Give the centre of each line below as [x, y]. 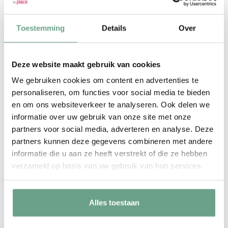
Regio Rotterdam [114, 179]
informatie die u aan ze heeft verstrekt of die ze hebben [109, 153]
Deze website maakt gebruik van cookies [86, 64]
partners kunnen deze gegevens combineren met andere [112, 141]
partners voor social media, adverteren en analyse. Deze [113, 129]
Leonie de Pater [114, 147]
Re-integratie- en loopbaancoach [114, 165]
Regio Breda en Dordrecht [114, 35]
